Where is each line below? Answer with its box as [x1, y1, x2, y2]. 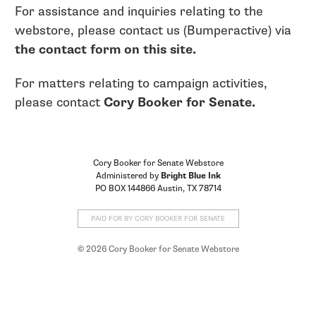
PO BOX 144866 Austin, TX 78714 [95, 183, 221, 195]
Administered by [95, 170, 161, 182]
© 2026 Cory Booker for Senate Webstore [77, 243, 239, 255]
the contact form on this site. [15, 42, 196, 59]
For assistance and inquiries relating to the [15, 4, 263, 20]
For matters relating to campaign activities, [15, 75, 267, 92]
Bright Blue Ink [160, 170, 221, 182]
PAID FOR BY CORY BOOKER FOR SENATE [91, 214, 225, 224]
